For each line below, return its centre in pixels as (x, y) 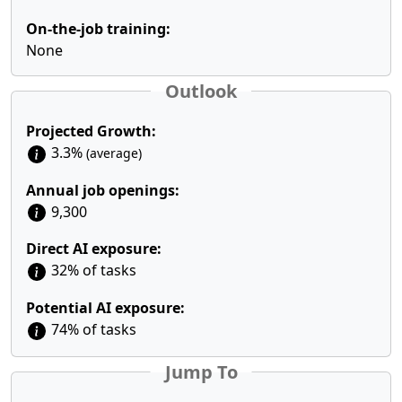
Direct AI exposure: (94, 249)
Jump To (201, 371)
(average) (114, 153)
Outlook (201, 91)
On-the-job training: (98, 29)
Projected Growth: (91, 131)
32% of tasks (92, 271)
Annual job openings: (103, 190)
